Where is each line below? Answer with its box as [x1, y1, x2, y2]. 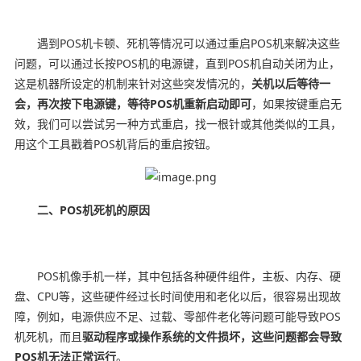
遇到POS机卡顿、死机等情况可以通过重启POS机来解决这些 [14, 35, 340, 51]
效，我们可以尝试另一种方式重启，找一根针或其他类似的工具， [14, 115, 342, 131]
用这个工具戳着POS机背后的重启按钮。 [14, 135, 217, 151]
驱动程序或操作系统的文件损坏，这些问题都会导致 [81, 328, 342, 344]
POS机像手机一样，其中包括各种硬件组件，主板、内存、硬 [14, 268, 341, 284]
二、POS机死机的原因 [36, 201, 150, 218]
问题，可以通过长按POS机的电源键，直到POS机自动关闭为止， [14, 55, 340, 71]
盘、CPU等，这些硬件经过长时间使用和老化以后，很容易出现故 [14, 288, 341, 304]
